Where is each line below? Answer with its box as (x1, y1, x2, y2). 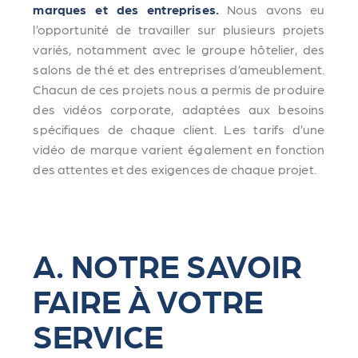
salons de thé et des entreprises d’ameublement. (33, 62, 325, 77)
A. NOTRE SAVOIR (33, 245, 303, 284)
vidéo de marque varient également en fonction (33, 141, 325, 157)
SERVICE (33, 316, 164, 354)
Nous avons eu (219, 2, 325, 17)
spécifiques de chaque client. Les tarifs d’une (33, 121, 325, 137)
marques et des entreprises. (33, 2, 220, 17)
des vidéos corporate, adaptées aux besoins (33, 101, 325, 117)
